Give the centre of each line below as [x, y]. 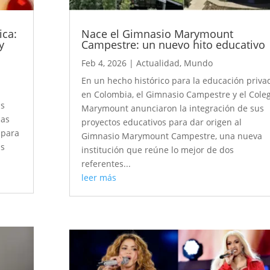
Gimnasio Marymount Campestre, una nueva [172, 136]
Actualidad [158, 63]
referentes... [106, 164]
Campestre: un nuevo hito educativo [174, 45]
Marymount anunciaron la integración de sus [173, 108]
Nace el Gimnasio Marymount [158, 34]
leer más [99, 178]
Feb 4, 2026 [104, 63]
